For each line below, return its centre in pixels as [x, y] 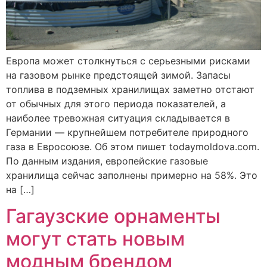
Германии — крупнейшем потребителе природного [127, 132]
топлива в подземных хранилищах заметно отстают [130, 89]
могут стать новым [95, 239]
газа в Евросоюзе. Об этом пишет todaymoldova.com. [133, 146]
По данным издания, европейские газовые [107, 161]
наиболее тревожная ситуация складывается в [118, 118]
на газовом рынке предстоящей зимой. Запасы [118, 75]
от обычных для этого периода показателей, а [116, 103]
